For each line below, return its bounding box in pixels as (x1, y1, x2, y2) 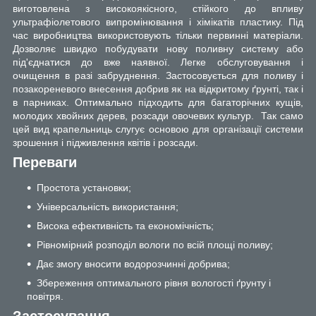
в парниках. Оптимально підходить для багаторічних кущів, (13, 97, 303, 109)
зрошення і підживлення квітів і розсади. (13, 137, 198, 149)
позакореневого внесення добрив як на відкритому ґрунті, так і (13, 83, 303, 95)
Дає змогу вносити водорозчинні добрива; (37, 258, 230, 270)
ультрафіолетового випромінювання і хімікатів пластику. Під (13, 16, 303, 28)
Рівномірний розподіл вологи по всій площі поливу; (37, 239, 273, 251)
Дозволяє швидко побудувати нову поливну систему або (13, 43, 303, 55)
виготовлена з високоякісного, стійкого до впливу (13, 3, 303, 15)
